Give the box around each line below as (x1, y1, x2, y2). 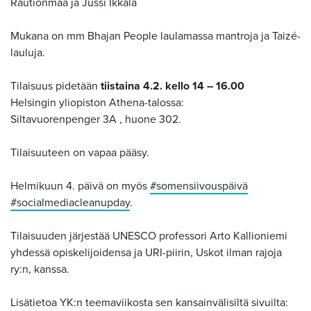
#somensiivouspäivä (150, 179, 248, 193)
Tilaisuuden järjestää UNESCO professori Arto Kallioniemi (10, 229, 287, 243)
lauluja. (10, 46, 45, 60)
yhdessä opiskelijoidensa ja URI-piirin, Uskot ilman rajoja (10, 246, 282, 260)
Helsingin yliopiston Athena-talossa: (10, 96, 184, 110)
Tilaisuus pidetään (10, 79, 101, 93)
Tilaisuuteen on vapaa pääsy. (10, 146, 149, 160)
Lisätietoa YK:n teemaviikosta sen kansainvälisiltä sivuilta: (10, 296, 288, 310)
